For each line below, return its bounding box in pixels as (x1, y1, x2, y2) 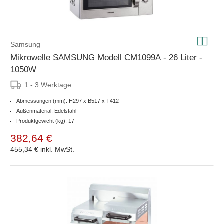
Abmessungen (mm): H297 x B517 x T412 (16, 97, 119, 104)
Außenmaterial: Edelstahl (16, 107, 76, 114)
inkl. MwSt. (40, 145, 74, 153)
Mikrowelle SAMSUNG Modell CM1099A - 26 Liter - (10, 52, 202, 62)
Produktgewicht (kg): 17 (16, 117, 74, 124)
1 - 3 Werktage (24, 80, 71, 89)
